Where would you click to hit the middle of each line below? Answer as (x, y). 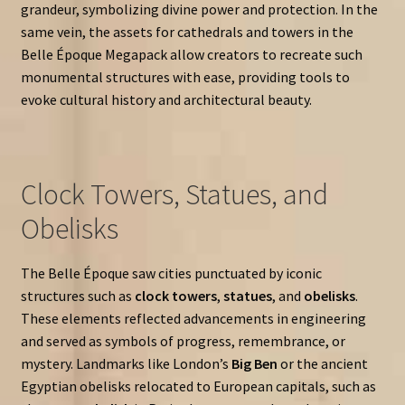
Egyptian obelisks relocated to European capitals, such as (198, 386)
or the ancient (322, 363)
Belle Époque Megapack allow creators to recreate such (191, 55)
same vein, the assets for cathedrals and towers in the (187, 32)
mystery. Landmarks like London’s (126, 363)
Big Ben (254, 363)
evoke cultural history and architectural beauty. (166, 100)
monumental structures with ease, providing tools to (185, 77)
